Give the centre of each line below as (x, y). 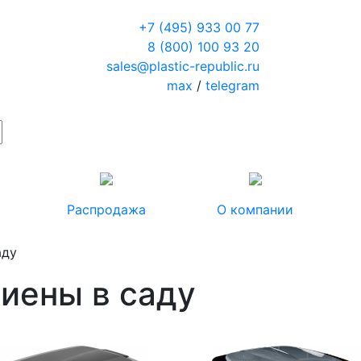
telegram (232, 85)
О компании (255, 210)
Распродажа (106, 210)
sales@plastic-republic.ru (183, 66)
